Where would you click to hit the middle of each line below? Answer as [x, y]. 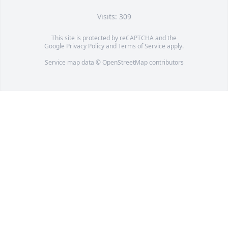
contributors [165, 63]
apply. [175, 46]
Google [55, 46]
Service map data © [73, 63]
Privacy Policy [85, 46]
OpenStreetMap [125, 63]
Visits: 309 [114, 17]
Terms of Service [142, 46]
